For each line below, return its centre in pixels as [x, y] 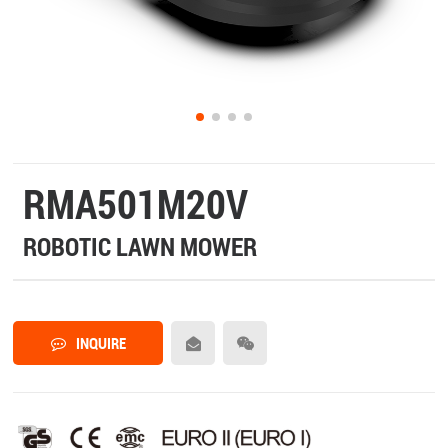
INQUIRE [100, 343]
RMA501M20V [136, 204]
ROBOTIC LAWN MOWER [140, 247]
